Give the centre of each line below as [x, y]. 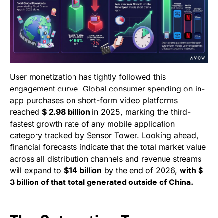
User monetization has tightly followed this [88, 77]
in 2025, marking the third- [141, 112]
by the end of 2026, [141, 171]
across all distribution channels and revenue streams [106, 159]
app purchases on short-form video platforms [94, 100]
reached [26, 112]
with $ [191, 171]
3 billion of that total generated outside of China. [101, 182]
